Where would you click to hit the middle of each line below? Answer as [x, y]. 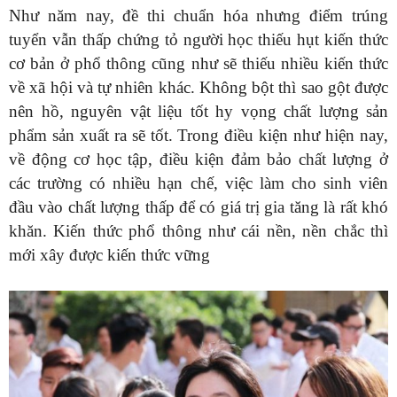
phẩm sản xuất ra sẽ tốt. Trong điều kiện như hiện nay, [198, 135]
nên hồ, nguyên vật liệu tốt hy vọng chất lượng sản [198, 111]
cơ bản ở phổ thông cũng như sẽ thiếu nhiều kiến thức [198, 63]
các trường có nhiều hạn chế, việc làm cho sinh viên [198, 183]
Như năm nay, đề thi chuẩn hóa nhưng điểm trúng [198, 16]
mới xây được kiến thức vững [109, 255]
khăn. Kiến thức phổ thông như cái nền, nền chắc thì [198, 231]
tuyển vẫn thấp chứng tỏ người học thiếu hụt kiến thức [198, 39]
